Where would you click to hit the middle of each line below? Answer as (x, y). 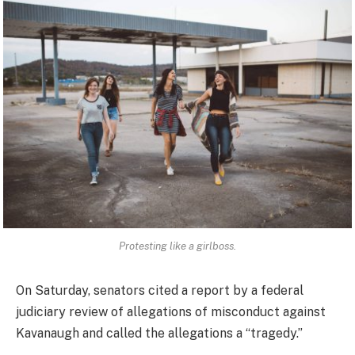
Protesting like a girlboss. (177, 246)
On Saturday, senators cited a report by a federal (160, 291)
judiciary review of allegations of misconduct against (171, 312)
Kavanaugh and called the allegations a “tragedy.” (159, 334)
